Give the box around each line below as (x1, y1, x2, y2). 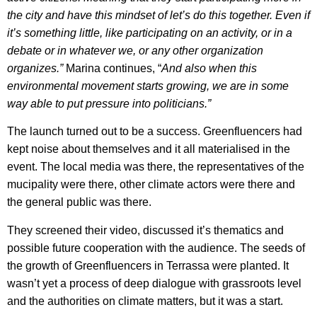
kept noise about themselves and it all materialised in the (7, 143, 290, 156)
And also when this (161, 62, 257, 74)
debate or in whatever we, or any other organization (7, 44, 263, 57)
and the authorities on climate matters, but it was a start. (7, 294, 283, 307)
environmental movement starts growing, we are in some (7, 79, 289, 92)
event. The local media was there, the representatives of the (7, 161, 304, 173)
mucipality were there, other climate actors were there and (7, 178, 295, 191)
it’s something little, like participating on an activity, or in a (7, 26, 292, 39)
